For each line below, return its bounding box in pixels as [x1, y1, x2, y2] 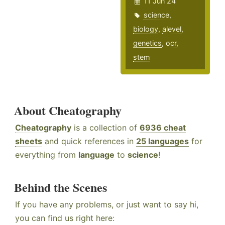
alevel [162, 25, 182, 34]
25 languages [136, 136, 189, 147]
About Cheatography [14, 101, 122, 120]
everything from [15, 150, 78, 160]
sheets [15, 136, 42, 147]
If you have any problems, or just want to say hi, [15, 199, 198, 210]
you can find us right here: [15, 213, 115, 223]
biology [133, 25, 159, 34]
